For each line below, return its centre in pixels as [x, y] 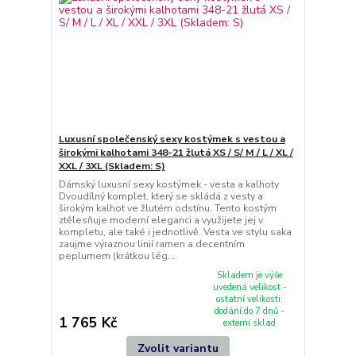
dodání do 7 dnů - [250, 311]
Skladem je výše [250, 275]
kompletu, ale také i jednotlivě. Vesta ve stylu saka [175, 232]
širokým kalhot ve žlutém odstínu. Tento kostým [167, 209]
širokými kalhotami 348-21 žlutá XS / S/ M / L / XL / [176, 153]
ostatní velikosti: [250, 299]
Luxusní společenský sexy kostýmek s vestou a [172, 139]
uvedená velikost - [250, 287]
